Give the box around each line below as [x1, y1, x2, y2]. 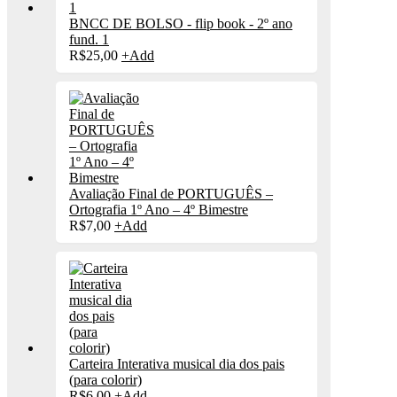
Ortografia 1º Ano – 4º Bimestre [69, 202, 248, 218]
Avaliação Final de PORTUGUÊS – [69, 186, 273, 202]
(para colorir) [69, 372, 142, 388]
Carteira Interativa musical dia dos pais [69, 356, 284, 372]
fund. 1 [69, 32, 109, 48]
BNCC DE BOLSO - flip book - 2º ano [69, 16, 292, 32]
